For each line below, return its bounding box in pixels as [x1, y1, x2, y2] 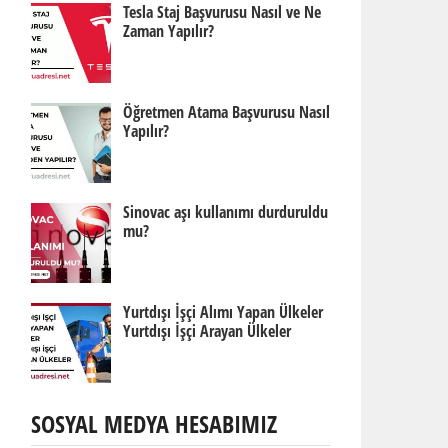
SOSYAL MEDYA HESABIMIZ [31, 407, 277, 440]
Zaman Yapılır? [123, 20, 214, 42]
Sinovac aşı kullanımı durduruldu [123, 201, 328, 223]
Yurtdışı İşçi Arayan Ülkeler [123, 320, 291, 342]
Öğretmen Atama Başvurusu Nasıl [123, 101, 330, 123]
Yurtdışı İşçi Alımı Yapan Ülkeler [123, 301, 323, 323]
